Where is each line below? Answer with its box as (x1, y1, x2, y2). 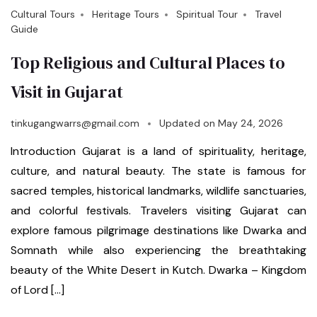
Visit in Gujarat (11, 79, 123, 103)
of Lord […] (11, 282, 64, 297)
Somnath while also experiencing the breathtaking (11, 242, 306, 258)
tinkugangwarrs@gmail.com (11, 116, 139, 129)
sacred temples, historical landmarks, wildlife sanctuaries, (11, 183, 306, 198)
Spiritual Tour (176, 7, 238, 21)
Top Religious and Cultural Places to (11, 50, 285, 74)
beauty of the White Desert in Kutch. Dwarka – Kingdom (11, 262, 306, 277)
